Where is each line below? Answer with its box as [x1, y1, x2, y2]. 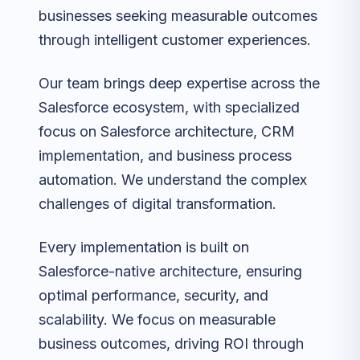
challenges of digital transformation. [39, 195, 276, 212]
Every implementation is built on [39, 239, 249, 256]
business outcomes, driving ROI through [39, 335, 304, 352]
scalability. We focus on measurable [39, 311, 276, 328]
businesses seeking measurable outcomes [39, 7, 317, 24]
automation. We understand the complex [39, 171, 307, 188]
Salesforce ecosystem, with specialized [39, 99, 300, 116]
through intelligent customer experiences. [39, 31, 311, 48]
